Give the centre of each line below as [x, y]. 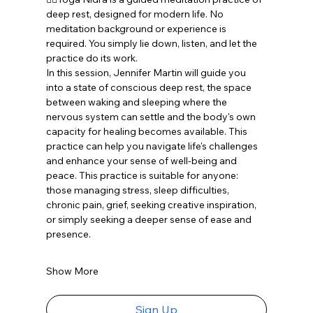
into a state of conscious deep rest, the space [150, 87]
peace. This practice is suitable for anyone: [143, 175]
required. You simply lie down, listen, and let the [152, 43]
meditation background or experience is [137, 28]
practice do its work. [93, 58]
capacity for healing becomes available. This [147, 131]
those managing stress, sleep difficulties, [138, 190]
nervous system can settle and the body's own [152, 116]
